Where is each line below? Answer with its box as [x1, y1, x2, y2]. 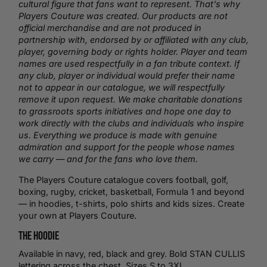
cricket [79, 186, 105, 197]
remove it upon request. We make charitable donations [18, 94, 243, 105]
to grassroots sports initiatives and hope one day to [18, 106, 231, 117]
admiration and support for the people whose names [18, 142, 235, 153]
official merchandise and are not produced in [18, 23, 201, 33]
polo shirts [110, 198, 153, 209]
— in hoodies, [18, 198, 76, 209]
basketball [110, 186, 151, 197]
